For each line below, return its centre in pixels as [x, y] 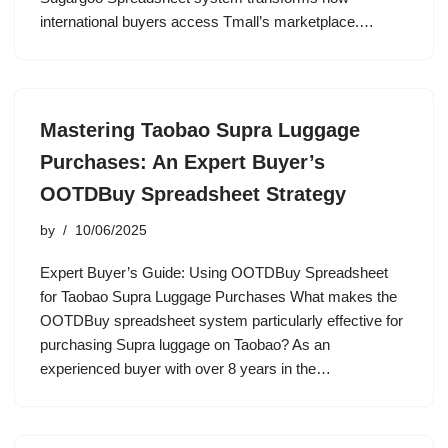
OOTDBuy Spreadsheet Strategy [193, 194]
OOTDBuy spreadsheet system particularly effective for [221, 320]
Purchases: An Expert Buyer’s [182, 162]
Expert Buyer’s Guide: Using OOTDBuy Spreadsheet [214, 272]
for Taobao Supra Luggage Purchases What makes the [218, 296]
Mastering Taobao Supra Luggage [200, 130]
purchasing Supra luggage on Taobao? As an [185, 344]
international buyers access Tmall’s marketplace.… [209, 21]
